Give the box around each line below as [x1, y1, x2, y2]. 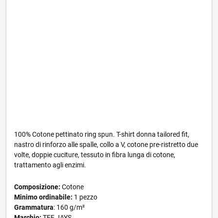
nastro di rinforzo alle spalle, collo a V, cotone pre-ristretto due [14, 141, 198, 148]
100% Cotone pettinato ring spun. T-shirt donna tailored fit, [14, 130, 189, 138]
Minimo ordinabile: [14, 193, 73, 201]
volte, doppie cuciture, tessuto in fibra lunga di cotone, [14, 151, 175, 159]
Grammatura [14, 203, 54, 211]
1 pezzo [73, 193, 97, 201]
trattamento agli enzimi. [14, 161, 86, 169]
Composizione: [14, 183, 60, 191]
